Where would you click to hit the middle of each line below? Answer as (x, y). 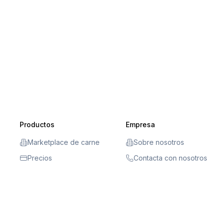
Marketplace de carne (64, 142)
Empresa (141, 124)
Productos (37, 124)
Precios (40, 158)
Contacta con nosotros (171, 158)
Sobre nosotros (159, 142)
